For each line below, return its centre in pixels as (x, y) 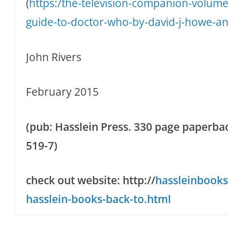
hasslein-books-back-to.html (98, 199)
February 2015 (62, 92)
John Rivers (54, 57)
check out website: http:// (91, 180)
